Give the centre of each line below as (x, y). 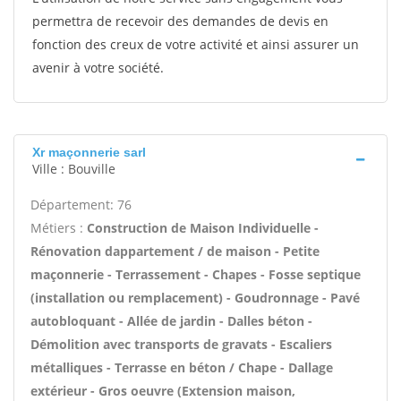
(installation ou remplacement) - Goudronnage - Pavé (195, 298)
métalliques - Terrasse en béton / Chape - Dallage (182, 367)
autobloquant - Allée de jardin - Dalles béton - (171, 321)
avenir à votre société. (98, 68)
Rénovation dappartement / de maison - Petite (175, 251)
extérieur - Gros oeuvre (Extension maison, (163, 391)
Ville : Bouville (74, 169)
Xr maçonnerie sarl (89, 152)
